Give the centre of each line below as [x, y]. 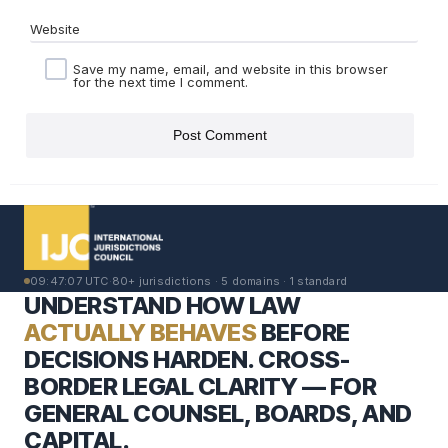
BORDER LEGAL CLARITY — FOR [200, 387]
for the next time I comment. [160, 82]
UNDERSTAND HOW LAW [162, 306]
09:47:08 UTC [70, 281]
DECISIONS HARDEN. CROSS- [187, 360]
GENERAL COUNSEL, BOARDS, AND [218, 414]
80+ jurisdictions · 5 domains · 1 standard [231, 281]
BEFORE [303, 333]
